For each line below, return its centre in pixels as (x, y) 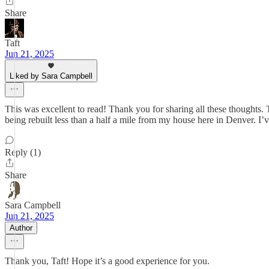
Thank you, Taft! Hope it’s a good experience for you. (107, 261)
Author (21, 228)
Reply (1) (23, 152)
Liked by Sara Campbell (51, 76)
